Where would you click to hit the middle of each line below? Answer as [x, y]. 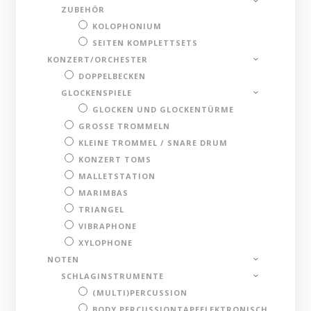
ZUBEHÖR [83, 9]
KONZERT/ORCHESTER [98, 59]
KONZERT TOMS [115, 159]
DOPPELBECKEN [112, 76]
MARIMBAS [104, 192]
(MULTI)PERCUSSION [140, 292]
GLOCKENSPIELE [97, 92]
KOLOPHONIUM [127, 26]
